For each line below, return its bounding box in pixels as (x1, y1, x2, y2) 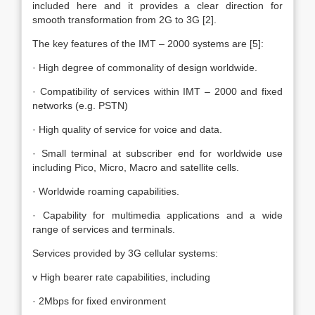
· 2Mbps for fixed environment (32, 295, 166, 307)
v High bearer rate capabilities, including (32, 271, 210, 283)
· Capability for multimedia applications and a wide (32, 210, 283, 221)
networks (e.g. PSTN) (32, 100, 128, 111)
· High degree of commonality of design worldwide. (32, 62, 257, 73)
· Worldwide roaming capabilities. (32, 186, 179, 197)
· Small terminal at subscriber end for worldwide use (32, 148, 283, 159)
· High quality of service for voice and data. (32, 124, 222, 135)
